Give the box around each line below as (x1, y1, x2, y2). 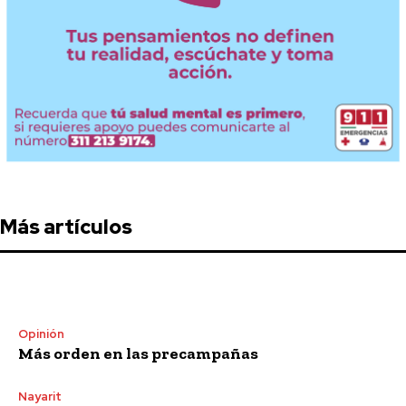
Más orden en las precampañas (18, 343, 258, 363)
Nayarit (18, 388, 62, 404)
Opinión (18, 325, 64, 342)
